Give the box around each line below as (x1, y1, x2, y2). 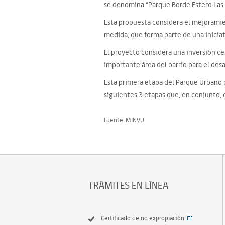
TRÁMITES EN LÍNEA (88, 179, 168, 191)
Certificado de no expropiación (101, 214, 184, 222)
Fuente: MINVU (104, 116, 144, 124)
